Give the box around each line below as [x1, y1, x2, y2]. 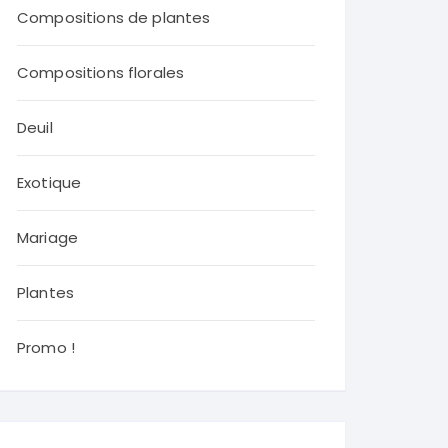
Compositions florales [17, 62, 185, 83]
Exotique [17, 172, 82, 193]
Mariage [17, 227, 79, 248]
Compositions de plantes [17, 7, 211, 28]
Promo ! [17, 337, 76, 358]
